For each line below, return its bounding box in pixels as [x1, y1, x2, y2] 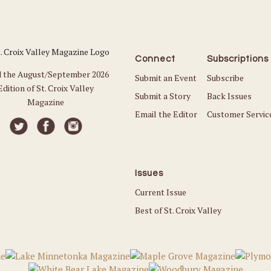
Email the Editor [134, 108, 197, 120]
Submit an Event [134, 71, 197, 83]
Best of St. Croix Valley [134, 204, 221, 216]
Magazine [27, 96, 65, 108]
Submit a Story [134, 90, 191, 102]
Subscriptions [206, 54, 269, 64]
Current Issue [134, 186, 186, 198]
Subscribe [206, 71, 244, 83]
